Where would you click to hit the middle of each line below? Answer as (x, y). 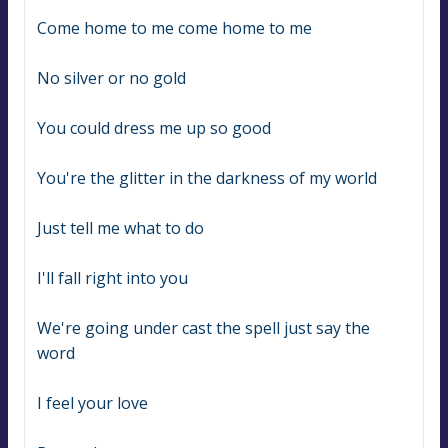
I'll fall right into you (112, 278)
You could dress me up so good (154, 128)
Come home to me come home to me (174, 28)
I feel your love (92, 403)
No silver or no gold (111, 78)
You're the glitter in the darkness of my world (207, 178)
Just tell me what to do (120, 228)
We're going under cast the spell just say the (203, 328)
